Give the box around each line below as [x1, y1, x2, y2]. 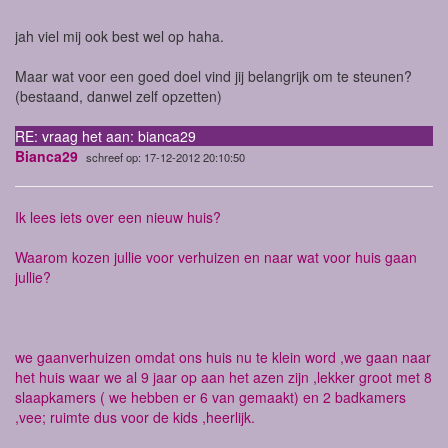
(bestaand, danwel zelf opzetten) [15, 86, 222, 107]
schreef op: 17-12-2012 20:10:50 [86, 149, 245, 166]
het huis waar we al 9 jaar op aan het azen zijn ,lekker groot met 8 [15, 367, 432, 388]
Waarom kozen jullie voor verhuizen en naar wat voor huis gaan [15, 247, 417, 268]
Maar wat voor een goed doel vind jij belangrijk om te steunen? [15, 66, 412, 87]
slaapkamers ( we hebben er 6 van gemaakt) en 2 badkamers [15, 387, 406, 408]
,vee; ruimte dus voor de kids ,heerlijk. [15, 407, 255, 428]
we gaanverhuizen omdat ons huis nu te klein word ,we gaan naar [15, 347, 431, 368]
